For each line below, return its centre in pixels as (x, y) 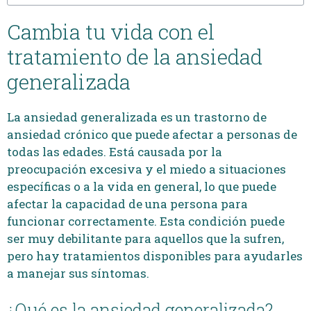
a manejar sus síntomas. (78, 273)
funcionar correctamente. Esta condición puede (146, 221)
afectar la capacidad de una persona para (127, 204)
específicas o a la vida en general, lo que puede (142, 186)
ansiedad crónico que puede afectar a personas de (152, 134)
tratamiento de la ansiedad (135, 57)
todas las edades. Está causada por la (115, 152)
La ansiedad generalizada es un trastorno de (137, 117)
